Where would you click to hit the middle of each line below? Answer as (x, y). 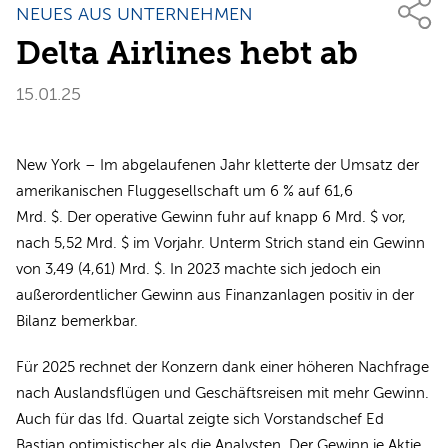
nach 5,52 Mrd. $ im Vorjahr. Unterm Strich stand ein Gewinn (220, 242)
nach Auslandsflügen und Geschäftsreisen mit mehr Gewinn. (222, 392)
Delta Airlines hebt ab (187, 53)
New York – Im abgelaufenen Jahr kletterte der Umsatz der (217, 164)
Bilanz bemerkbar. (77, 320)
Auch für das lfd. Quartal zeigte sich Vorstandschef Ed (200, 418)
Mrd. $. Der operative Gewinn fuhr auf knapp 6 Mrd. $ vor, (211, 216)
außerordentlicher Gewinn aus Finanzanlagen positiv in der (215, 294)
